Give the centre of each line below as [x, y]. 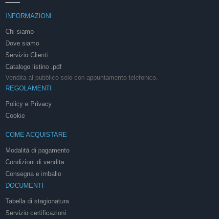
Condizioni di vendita [35, 162]
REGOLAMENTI [29, 88]
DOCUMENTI [25, 185]
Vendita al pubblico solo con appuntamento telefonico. [82, 77]
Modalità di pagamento [38, 150]
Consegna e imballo [33, 174]
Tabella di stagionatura [37, 201]
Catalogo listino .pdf [34, 66]
